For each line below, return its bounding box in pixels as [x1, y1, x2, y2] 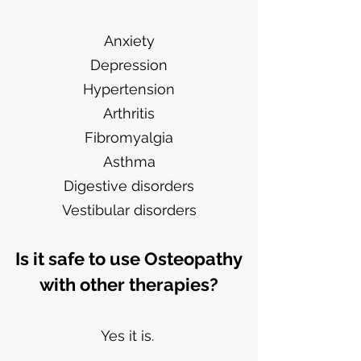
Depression [90, 56, 168, 73]
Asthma [102, 153, 156, 170]
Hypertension [83, 81, 175, 98]
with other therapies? [39, 274, 218, 295]
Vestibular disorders [61, 201, 197, 218]
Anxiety [103, 32, 155, 49]
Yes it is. [100, 327, 158, 344]
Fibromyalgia [85, 129, 173, 146]
